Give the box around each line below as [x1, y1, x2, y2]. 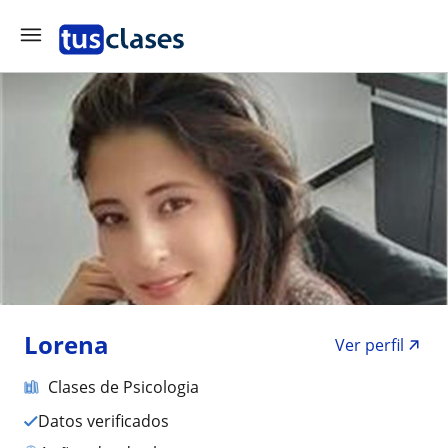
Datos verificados [50, 410, 169, 432]
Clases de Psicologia [48, 376, 199, 398]
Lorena [24, 328, 109, 361]
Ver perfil [335, 334, 404, 356]
